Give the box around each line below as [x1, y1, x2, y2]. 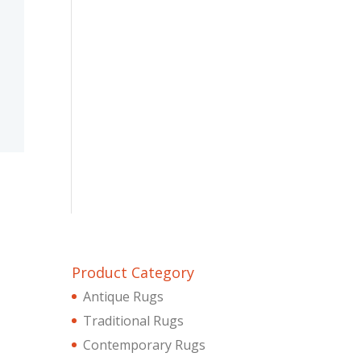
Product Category [72, 262, 195, 282]
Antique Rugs [83, 287, 164, 305]
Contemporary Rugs [83, 335, 206, 354]
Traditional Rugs [83, 311, 185, 330]
